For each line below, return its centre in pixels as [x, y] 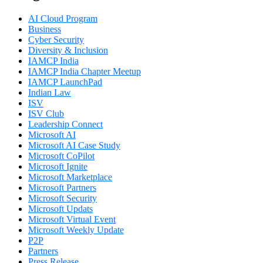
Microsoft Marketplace [70, 177]
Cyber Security [56, 40]
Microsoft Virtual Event [72, 220]
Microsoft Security [63, 198]
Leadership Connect [65, 124]
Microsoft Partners [62, 188]
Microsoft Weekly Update [76, 230]
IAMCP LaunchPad [65, 82]
